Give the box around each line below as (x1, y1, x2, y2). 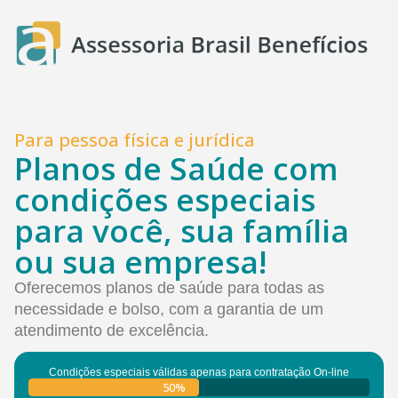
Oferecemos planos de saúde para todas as (14, 279, 324, 298)
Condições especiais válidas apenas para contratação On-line (49, 366, 349, 379)
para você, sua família (14, 210, 349, 252)
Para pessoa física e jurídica (14, 128, 255, 153)
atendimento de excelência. (14, 322, 209, 340)
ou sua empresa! (14, 241, 267, 283)
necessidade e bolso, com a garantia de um (14, 300, 323, 319)
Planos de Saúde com (14, 147, 338, 190)
